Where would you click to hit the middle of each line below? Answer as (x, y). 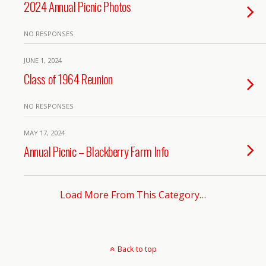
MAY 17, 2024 (44, 133)
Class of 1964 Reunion (68, 79)
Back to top (137, 249)
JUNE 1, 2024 (43, 60)
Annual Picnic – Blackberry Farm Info (96, 151)
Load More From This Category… (133, 195)
